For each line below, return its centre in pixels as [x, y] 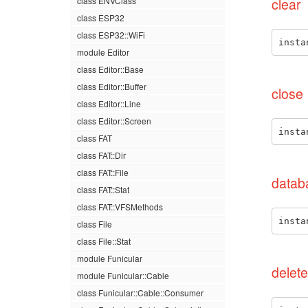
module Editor [103, 52]
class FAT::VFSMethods [120, 207]
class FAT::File [103, 172]
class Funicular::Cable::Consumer [140, 293]
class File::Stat [104, 241]
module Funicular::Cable [123, 275]
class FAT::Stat [103, 189]
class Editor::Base [110, 69]
